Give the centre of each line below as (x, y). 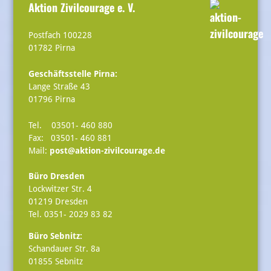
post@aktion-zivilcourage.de (107, 150)
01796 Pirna (51, 100)
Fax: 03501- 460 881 (70, 138)
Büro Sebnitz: (56, 236)
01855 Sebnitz (55, 261)
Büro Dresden (56, 176)
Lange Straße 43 (59, 87)
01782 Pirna (51, 48)
